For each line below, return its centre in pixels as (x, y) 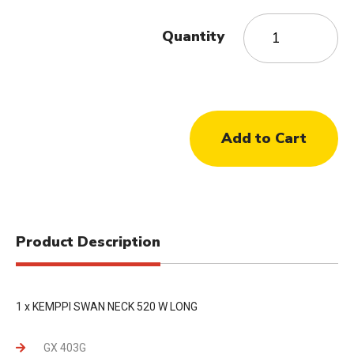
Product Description (88, 241)
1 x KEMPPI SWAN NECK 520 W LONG (107, 306)
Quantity (193, 37)
